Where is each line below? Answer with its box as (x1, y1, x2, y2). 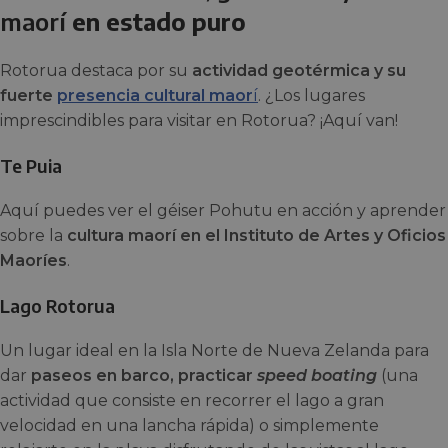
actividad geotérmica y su (192, 61, 406, 80)
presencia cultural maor (57, 86, 253, 105)
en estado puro (66, 6, 246, 36)
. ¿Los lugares (258, 86, 365, 105)
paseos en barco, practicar (31, 366, 257, 385)
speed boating (257, 366, 377, 385)
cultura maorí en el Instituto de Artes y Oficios (67, 226, 446, 245)
